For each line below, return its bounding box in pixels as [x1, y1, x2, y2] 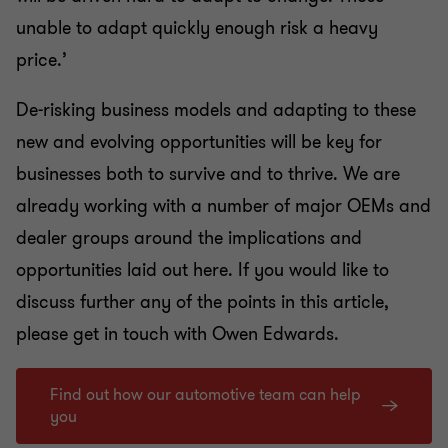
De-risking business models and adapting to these [16, 97, 416, 122]
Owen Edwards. [212, 321, 339, 346]
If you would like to [233, 257, 389, 282]
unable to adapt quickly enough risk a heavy [16, 15, 378, 40]
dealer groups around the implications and [16, 225, 362, 250]
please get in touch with [16, 321, 207, 346]
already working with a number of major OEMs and [16, 193, 431, 218]
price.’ [16, 47, 87, 72]
